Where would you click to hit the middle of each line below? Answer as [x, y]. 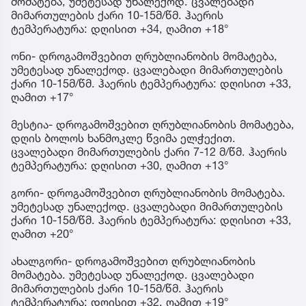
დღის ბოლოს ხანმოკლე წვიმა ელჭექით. [123, 138]
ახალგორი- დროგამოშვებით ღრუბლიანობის [133, 261]
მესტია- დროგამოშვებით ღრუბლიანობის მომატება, [153, 124]
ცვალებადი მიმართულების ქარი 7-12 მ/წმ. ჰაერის [149, 151]
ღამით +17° [42, 97]
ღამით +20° [42, 233]
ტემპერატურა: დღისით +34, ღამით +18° [120, 28]
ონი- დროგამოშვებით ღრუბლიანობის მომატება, [144, 56]
